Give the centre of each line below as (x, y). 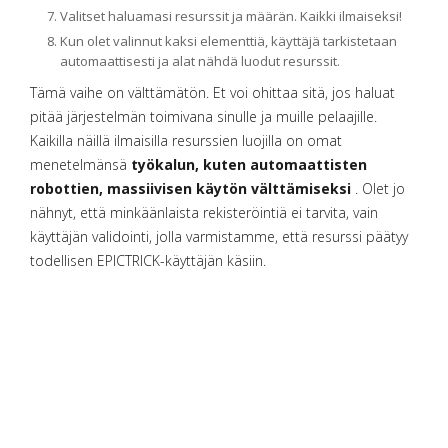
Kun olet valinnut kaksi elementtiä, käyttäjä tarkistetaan (228, 41)
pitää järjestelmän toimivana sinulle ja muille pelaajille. (203, 116)
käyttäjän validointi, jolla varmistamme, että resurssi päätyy (219, 236)
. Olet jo (378, 188)
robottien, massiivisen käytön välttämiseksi (190, 188)
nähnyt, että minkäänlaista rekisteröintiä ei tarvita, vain (204, 212)
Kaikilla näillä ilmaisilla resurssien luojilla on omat (186, 140)
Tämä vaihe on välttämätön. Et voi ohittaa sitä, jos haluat (212, 92)
